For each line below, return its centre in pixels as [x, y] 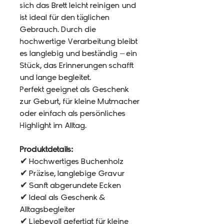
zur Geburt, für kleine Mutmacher [80, 102]
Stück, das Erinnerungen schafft [77, 66]
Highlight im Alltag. [53, 126]
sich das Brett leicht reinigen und [78, 6]
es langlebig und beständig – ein [79, 54]
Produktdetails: [47, 150]
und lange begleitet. [56, 78]
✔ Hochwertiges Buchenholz [72, 162]
